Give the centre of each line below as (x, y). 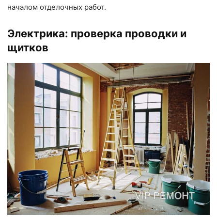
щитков (28, 48)
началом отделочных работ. (57, 7)
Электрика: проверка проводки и (97, 34)
